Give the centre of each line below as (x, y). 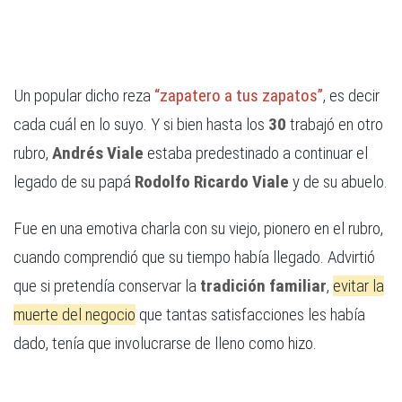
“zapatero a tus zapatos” (237, 96)
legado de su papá (74, 182)
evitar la (358, 286)
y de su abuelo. (338, 182)
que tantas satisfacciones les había (250, 315)
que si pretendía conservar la (107, 286)
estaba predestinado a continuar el (256, 153)
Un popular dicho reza (82, 96)
